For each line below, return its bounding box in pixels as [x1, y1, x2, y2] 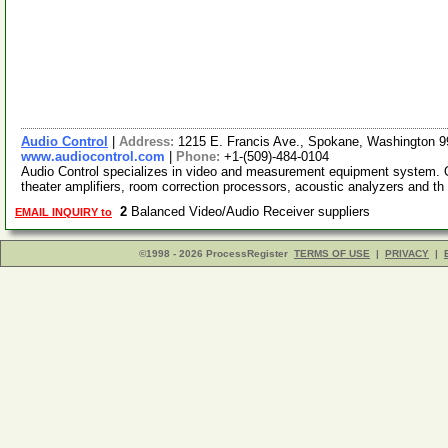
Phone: [176, 149, 224, 164]
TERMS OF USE [294, 248, 370, 259]
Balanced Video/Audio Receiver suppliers [127, 204, 378, 219]
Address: [119, 134, 178, 149]
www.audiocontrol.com [21, 149, 165, 164]
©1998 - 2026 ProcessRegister [139, 248, 288, 259]
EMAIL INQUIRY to [15, 206, 112, 218]
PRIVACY [385, 248, 429, 259]
